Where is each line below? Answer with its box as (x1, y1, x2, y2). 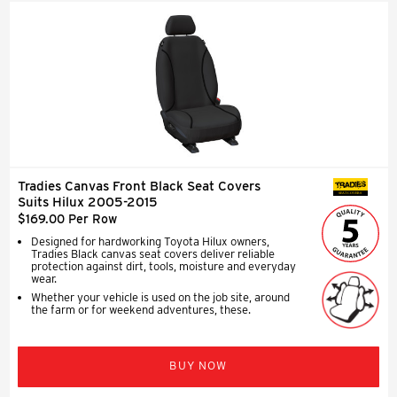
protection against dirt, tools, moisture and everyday (31, 259, 296, 273)
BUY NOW (169, 358, 228, 372)
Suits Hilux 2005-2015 (18, 193, 158, 210)
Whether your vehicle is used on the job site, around (31, 290, 290, 304)
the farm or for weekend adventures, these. (31, 302, 251, 316)
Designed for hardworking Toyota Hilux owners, (31, 234, 269, 248)
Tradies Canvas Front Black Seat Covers (18, 177, 261, 194)
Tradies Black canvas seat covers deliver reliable (31, 246, 275, 261)
